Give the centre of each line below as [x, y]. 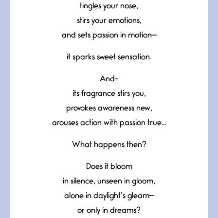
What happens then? [109, 145]
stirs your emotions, [109, 21]
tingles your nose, [109, 6]
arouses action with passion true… [109, 123]
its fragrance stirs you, [109, 94]
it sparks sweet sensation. [109, 57]
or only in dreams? [109, 211]
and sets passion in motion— [109, 36]
